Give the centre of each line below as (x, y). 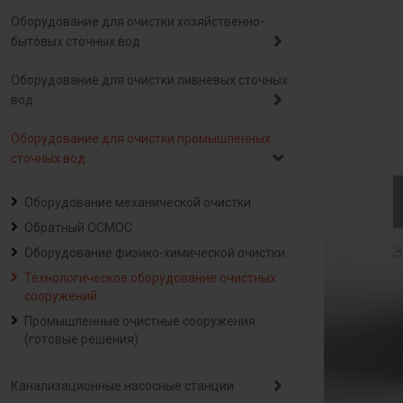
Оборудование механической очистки (138, 202)
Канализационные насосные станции (122, 386)
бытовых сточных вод (76, 41)
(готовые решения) (81, 339)
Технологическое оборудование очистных (150, 278)
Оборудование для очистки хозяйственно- (138, 22)
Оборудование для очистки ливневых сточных (149, 80)
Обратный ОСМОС (78, 228)
